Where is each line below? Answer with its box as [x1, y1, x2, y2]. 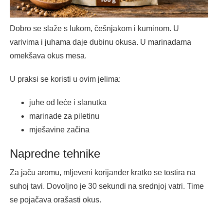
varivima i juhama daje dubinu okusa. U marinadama [10, 37, 191, 46]
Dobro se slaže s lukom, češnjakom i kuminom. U [10, 24, 179, 33]
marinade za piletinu [29, 111, 99, 120]
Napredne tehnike [10, 146, 100, 160]
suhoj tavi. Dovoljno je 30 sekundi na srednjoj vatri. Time [10, 182, 204, 190]
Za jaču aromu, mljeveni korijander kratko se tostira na [10, 168, 196, 177]
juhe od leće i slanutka [29, 98, 107, 107]
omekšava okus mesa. [10, 51, 87, 60]
